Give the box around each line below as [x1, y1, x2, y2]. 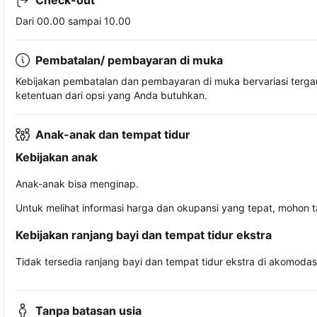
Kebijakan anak [16, 150, 98, 165]
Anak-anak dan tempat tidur [35, 127, 190, 142]
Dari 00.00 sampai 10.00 [16, 15, 131, 28]
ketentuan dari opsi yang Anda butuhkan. [16, 89, 207, 102]
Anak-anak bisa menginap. [16, 178, 139, 190]
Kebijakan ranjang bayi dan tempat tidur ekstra [16, 228, 272, 243]
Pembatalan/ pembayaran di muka [35, 53, 223, 68]
